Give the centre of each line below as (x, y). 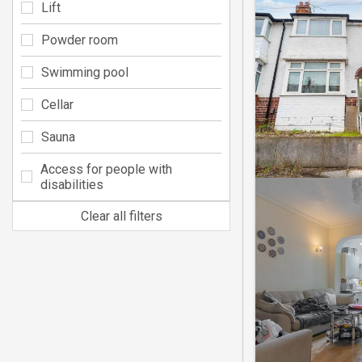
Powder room (80, 40)
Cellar (57, 104)
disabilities (72, 184)
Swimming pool (85, 72)
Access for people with (106, 169)
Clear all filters (121, 216)
